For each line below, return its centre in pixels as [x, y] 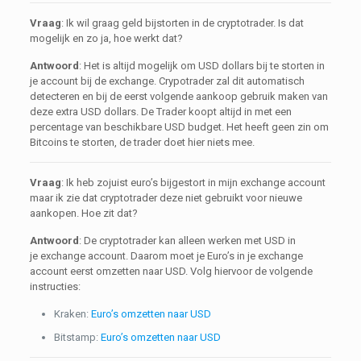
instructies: [55, 286]
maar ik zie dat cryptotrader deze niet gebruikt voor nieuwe [166, 198]
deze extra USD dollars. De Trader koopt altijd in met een [160, 112]
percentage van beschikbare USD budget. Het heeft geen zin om [179, 127]
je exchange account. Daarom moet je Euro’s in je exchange [166, 256]
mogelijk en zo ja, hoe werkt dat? [106, 38]
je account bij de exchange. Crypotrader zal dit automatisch [167, 81]
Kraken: [72, 314]
